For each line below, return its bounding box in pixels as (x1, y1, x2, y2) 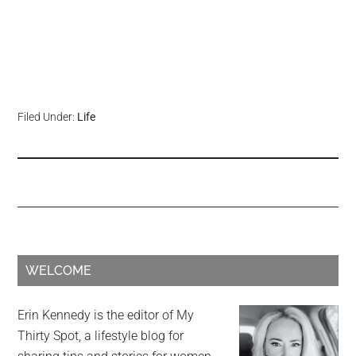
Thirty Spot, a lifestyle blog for (17, 328, 184, 343)
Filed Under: (17, 110, 78, 123)
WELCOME (25, 263, 92, 278)
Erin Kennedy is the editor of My (17, 308, 195, 323)
